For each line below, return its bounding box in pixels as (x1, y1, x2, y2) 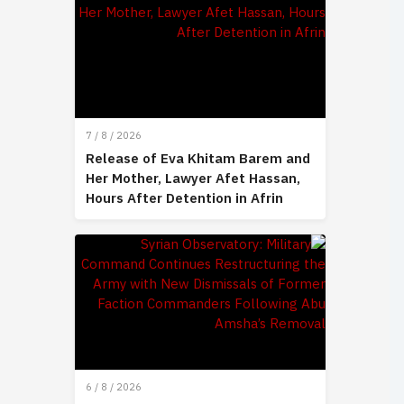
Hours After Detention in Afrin (86, 188, 283, 209)
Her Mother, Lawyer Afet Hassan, (86, 169, 300, 189)
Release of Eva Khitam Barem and (86, 149, 310, 170)
